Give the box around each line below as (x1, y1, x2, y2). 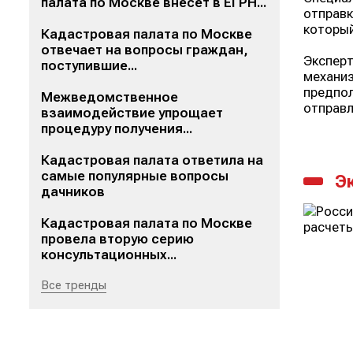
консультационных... (41, 247, 176, 262)
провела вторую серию (41, 231, 194, 247)
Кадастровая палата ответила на (41, 152, 263, 168)
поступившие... (41, 58, 137, 73)
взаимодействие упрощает (41, 105, 223, 121)
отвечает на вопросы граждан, (41, 42, 248, 58)
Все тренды (41, 278, 106, 292)
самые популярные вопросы (41, 168, 229, 184)
